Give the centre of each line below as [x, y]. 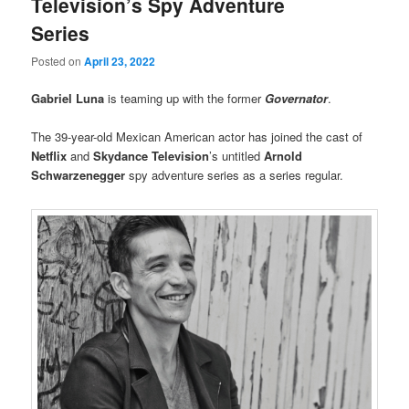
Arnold [283, 156]
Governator [297, 99]
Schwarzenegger [79, 175]
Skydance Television [152, 156]
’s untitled [237, 156]
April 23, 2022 [120, 62]
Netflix [51, 156]
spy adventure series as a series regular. [235, 175]
